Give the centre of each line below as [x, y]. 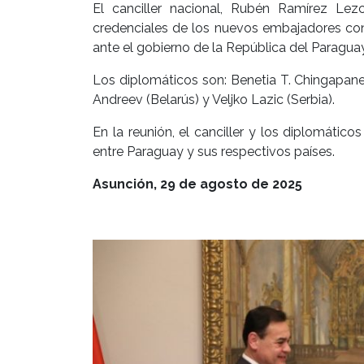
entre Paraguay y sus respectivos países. [214, 151]
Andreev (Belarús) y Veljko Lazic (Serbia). [214, 99]
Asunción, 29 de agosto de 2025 [197, 184]
